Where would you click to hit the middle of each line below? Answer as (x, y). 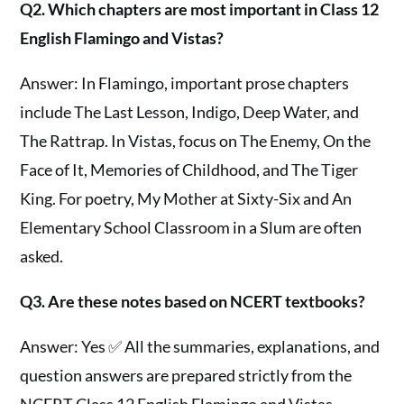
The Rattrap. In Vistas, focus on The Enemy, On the (196, 140)
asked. (42, 256)
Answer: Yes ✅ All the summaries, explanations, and (200, 346)
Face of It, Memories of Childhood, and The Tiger (189, 169)
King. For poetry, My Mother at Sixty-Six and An (186, 198)
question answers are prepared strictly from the (186, 375)
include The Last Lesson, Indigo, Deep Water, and (190, 111)
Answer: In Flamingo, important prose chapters (185, 83)
